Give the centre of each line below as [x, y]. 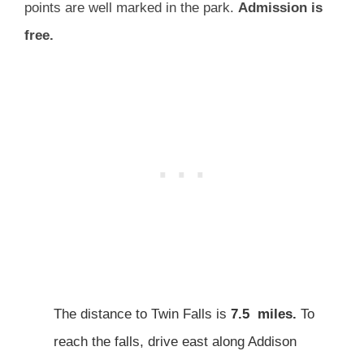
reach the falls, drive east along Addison [175, 342]
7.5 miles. [264, 314]
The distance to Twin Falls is [142, 314]
